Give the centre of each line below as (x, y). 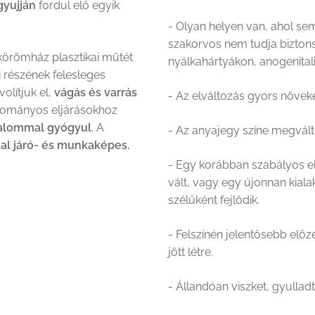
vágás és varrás (96, 92)
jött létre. (191, 252)
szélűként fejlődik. (214, 200)
